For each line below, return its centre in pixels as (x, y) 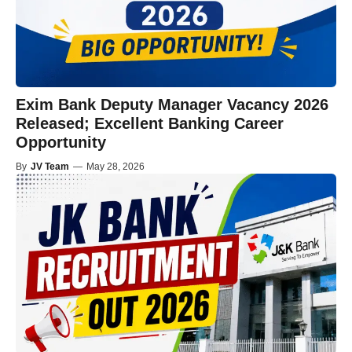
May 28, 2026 (115, 167)
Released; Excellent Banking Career (150, 124)
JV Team (50, 167)
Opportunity (61, 143)
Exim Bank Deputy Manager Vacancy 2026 (172, 105)
